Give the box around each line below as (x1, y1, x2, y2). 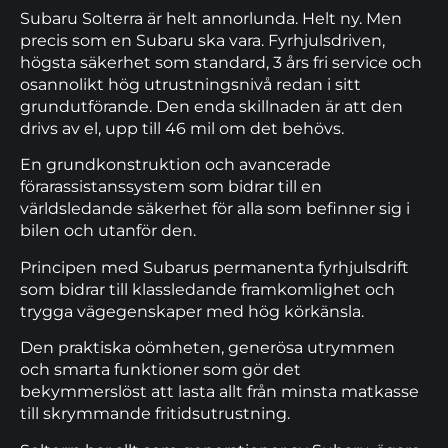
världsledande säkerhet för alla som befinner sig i (20, 199, 410, 219)
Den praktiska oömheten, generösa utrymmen (20, 338, 395, 358)
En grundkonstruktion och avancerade (20, 155, 331, 175)
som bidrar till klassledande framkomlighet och (20, 279, 395, 299)
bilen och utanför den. (20, 221, 196, 241)
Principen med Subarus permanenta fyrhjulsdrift (20, 257, 409, 277)
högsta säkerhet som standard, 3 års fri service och (20, 52, 422, 72)
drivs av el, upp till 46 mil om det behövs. (20, 118, 344, 138)
